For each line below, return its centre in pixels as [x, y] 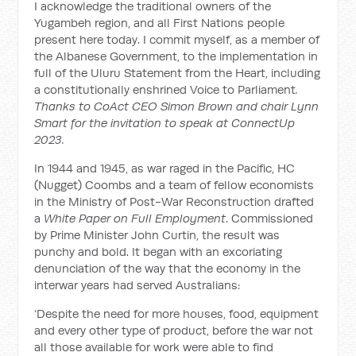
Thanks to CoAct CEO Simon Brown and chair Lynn [177, 106]
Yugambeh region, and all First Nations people [160, 23]
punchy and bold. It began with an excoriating [159, 252]
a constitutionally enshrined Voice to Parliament [165, 89]
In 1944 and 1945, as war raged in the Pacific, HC [165, 168]
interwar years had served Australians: [137, 285]
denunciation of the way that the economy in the [168, 268]
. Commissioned [270, 218]
